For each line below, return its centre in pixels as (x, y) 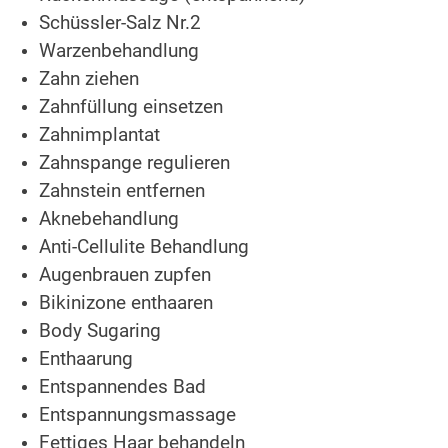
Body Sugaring (100, 331)
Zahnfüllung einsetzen (131, 107)
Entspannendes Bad (123, 387)
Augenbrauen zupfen (125, 275)
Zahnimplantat (100, 135)
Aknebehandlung (109, 219)
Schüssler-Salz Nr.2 (120, 23)
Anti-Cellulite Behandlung (144, 247)
